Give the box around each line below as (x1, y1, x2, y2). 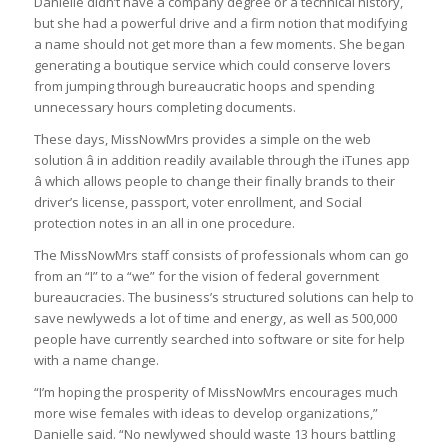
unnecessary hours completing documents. (33, 98, 296, 117)
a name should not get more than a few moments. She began (33, 35, 405, 54)
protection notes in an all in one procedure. (33, 214, 295, 233)
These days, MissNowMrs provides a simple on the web (33, 130, 371, 149)
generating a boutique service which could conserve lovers (33, 56, 391, 75)
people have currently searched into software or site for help (33, 330, 405, 349)
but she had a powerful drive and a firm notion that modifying (33, 14, 407, 33)
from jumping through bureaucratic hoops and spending (33, 77, 374, 96)
